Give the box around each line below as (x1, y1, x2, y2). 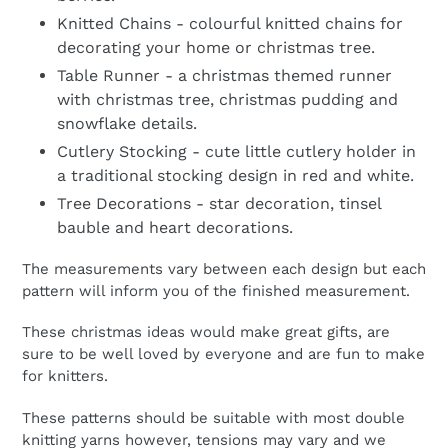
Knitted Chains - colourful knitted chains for (57, 14, 403, 34)
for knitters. (22, 367, 108, 386)
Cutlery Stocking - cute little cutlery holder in (57, 142, 416, 162)
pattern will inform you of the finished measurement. (22, 281, 410, 300)
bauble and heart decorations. (57, 218, 293, 238)
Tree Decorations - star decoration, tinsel (57, 194, 381, 214)
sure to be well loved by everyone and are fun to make (22, 345, 425, 364)
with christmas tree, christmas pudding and (57, 90, 398, 110)
